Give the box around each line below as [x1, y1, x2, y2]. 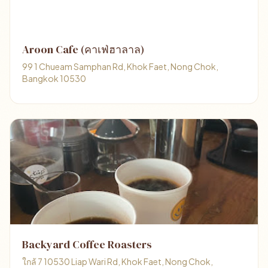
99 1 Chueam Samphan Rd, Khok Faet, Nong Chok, [22, 61, 218, 72]
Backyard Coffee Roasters [22, 237, 152, 252]
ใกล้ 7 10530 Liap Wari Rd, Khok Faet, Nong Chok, [22, 256, 213, 267]
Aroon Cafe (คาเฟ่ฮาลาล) [22, 42, 144, 57]
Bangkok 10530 [22, 73, 86, 84]
